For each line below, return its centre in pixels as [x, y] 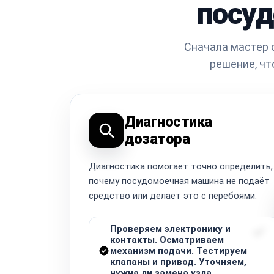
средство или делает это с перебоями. [173, 195]
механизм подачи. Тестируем [179, 250]
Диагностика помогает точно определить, [181, 166]
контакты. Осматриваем [167, 239]
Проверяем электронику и [170, 228]
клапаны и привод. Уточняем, [178, 261]
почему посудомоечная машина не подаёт [179, 181]
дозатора [157, 139]
